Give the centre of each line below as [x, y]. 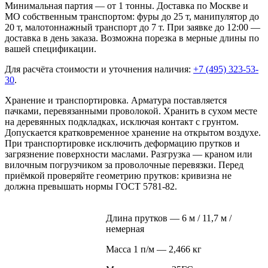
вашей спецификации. [51, 49]
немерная [125, 229]
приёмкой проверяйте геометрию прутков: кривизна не [118, 176]
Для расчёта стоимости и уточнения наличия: [99, 69]
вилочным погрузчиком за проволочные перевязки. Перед [124, 165]
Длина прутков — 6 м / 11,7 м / [169, 218]
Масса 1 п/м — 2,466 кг [154, 249]
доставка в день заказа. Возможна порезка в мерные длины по [132, 38]
